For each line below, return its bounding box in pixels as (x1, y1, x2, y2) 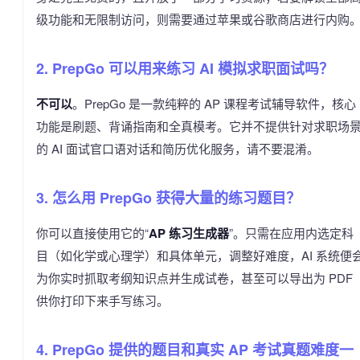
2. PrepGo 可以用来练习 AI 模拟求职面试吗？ (36, 57, 333, 79)
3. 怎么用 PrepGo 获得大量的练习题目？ (36, 186, 301, 208)
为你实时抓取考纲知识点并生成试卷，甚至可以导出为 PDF (36, 268, 353, 286)
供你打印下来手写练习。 (36, 291, 169, 309)
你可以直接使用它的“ (36, 223, 149, 241)
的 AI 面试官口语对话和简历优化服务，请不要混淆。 (36, 139, 319, 157)
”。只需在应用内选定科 (229, 223, 354, 241)
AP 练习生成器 (149, 223, 229, 242)
